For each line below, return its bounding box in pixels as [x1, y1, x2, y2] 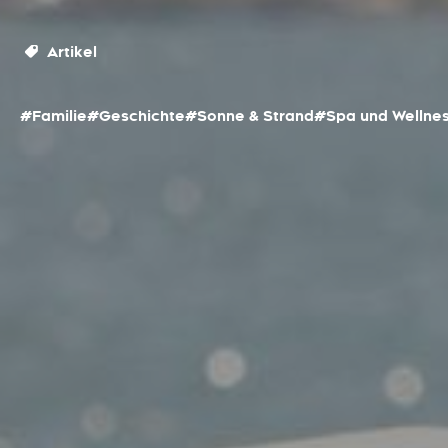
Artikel [42, 42, 97, 62]
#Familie [20, 106, 87, 126]
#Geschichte [87, 106, 185, 126]
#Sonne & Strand [185, 106, 314, 126]
